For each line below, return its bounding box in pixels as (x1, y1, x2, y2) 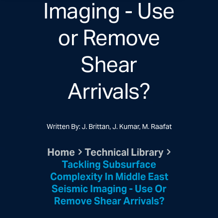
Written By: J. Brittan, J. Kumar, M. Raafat (46, 120, 172, 135)
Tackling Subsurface (62, 155, 156, 176)
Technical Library (84, 143, 163, 164)
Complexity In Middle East (50, 167, 168, 188)
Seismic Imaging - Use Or (52, 179, 166, 200)
